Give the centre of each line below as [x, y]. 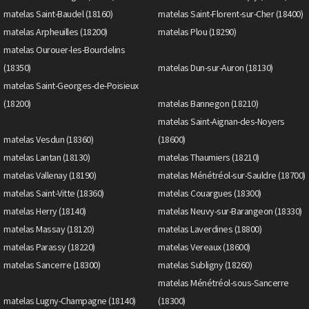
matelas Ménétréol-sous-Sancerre [223, 282]
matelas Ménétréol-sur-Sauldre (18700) [232, 175]
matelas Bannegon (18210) [208, 103]
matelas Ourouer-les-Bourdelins [64, 49]
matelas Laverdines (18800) [210, 229]
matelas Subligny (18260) [205, 265]
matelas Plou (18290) [197, 31]
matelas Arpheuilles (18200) [56, 31]
